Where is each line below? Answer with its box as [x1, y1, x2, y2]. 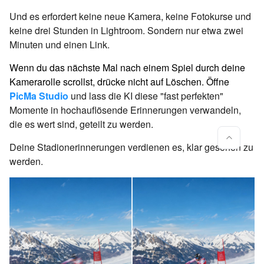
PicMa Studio [9, 88, 68, 103]
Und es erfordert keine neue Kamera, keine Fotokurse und [9, 9, 251, 23]
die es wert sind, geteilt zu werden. [9, 117, 153, 131]
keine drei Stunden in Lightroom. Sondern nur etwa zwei [9, 23, 243, 37]
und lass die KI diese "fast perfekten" [68, 88, 223, 103]
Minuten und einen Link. [9, 37, 110, 51]
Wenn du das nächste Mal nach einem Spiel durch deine [9, 60, 245, 74]
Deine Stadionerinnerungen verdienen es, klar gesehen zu [9, 140, 253, 154]
